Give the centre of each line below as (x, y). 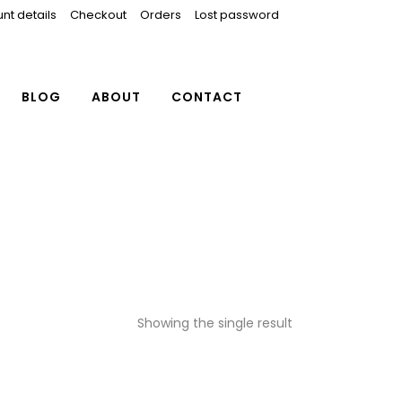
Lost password (237, 15)
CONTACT (207, 97)
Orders (161, 15)
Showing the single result (215, 323)
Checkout (98, 15)
